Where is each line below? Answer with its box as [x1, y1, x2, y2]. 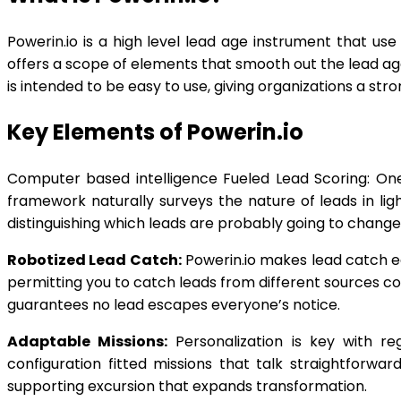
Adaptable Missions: [7, 330, 168, 352]
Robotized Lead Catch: [7, 249, 182, 270]
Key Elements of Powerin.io [7, 116, 303, 147]
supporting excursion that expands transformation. [7, 375, 367, 397]
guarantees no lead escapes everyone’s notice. [7, 294, 340, 315]
